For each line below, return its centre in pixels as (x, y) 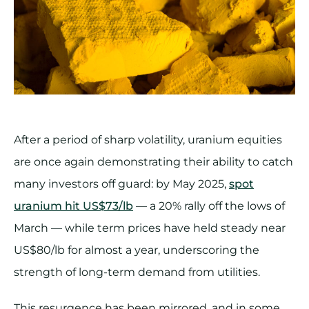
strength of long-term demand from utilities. (137, 272)
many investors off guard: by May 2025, (121, 184)
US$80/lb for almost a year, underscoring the (137, 250)
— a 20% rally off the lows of (209, 206)
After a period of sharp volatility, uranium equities (148, 140)
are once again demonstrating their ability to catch (153, 162)
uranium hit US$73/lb (73, 206)
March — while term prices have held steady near (150, 228)
